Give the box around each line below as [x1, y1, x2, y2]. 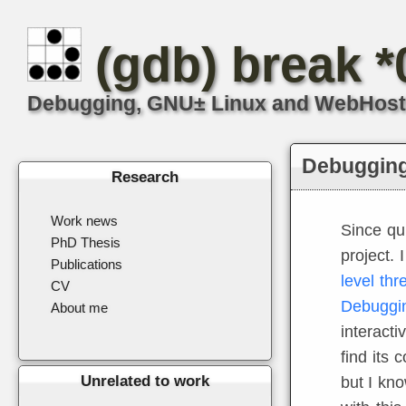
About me [51, 300, 108, 315]
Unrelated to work [81, 372, 209, 389]
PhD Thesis [51, 235, 121, 250]
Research [111, 169, 179, 185]
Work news [51, 213, 118, 228]
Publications [51, 256, 122, 272]
